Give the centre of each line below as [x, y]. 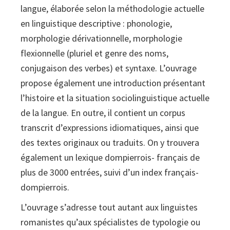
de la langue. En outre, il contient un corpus [103, 113]
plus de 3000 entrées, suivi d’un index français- [110, 172]
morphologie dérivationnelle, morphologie [101, 39]
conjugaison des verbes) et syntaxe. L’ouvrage [109, 68]
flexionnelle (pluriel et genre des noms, [94, 53]
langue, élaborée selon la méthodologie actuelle [112, 9]
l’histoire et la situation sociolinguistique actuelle [115, 98]
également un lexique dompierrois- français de [110, 158]
